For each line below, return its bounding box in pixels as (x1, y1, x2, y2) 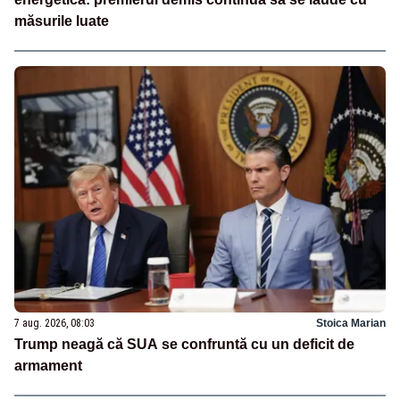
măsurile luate (14, 12, 109, 29)
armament (14, 358, 82, 374)
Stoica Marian (316, 317, 386, 330)
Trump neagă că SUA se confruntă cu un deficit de (14, 337, 354, 353)
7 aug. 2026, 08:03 (14, 317, 95, 330)
